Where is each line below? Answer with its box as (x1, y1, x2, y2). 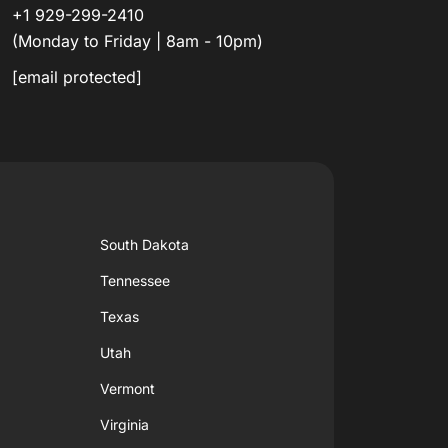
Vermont (100, 379, 156, 397)
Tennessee (100, 271, 171, 289)
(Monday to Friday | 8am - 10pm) (12, 30, 263, 51)
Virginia (100, 415, 150, 433)
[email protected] (12, 66, 142, 87)
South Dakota (100, 235, 190, 253)
